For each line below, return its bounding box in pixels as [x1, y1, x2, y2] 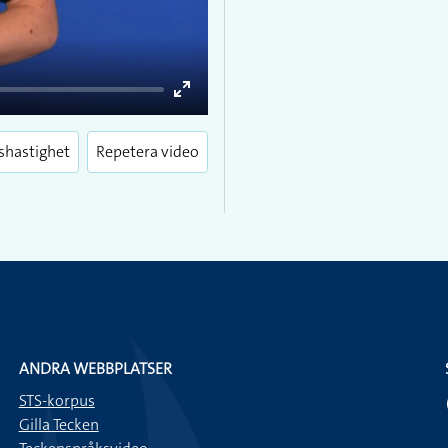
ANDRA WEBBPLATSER [18, 358, 172, 379]
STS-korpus [18, 390, 95, 411]
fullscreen [182, 128, 250, 149]
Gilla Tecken [18, 414, 99, 435]
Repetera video [96, 141, 199, 162]
